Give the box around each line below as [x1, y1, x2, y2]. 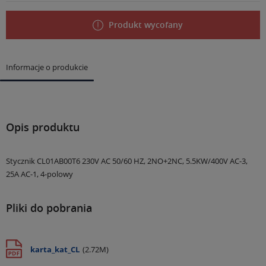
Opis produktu [6, 120, 80, 134]
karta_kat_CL [30, 244, 80, 255]
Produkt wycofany [108, 19, 183, 30]
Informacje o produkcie [6, 62, 88, 72]
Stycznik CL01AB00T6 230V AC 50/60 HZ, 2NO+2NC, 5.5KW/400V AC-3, [6, 156, 248, 166]
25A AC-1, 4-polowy [6, 169, 73, 179]
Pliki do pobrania [6, 201, 92, 215]
